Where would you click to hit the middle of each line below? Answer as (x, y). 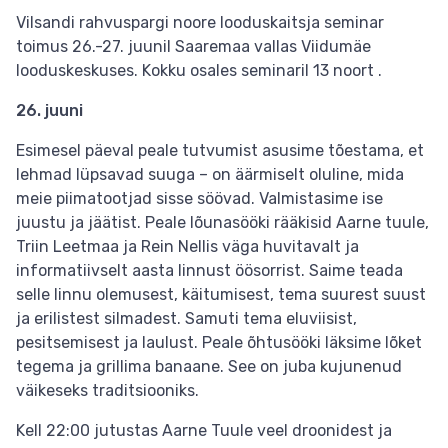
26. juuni (49, 110)
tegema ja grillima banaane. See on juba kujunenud (209, 366)
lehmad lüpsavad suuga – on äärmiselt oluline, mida (210, 174)
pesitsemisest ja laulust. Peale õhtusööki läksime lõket (219, 342)
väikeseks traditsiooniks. (111, 390)
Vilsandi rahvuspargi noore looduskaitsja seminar (200, 22)
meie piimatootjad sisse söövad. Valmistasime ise (199, 198)
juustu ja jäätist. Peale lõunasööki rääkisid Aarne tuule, (222, 222)
